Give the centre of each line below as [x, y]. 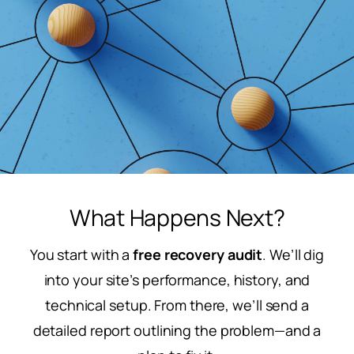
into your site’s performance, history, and [177, 279]
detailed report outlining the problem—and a [177, 330]
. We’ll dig [294, 254]
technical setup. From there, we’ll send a [177, 305]
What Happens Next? [177, 217]
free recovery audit [198, 254]
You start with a [81, 254]
